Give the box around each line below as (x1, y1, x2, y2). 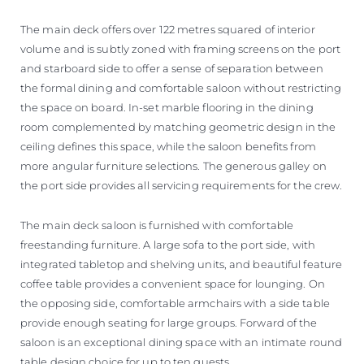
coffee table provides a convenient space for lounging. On (20, 277, 325, 291)
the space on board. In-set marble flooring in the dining (20, 101, 314, 115)
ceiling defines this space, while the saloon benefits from (20, 140, 316, 154)
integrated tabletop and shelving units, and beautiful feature (20, 258, 343, 271)
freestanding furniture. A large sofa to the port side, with (20, 238, 315, 252)
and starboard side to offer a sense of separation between (20, 62, 323, 76)
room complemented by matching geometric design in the (20, 120, 336, 134)
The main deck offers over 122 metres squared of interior (20, 23, 315, 37)
